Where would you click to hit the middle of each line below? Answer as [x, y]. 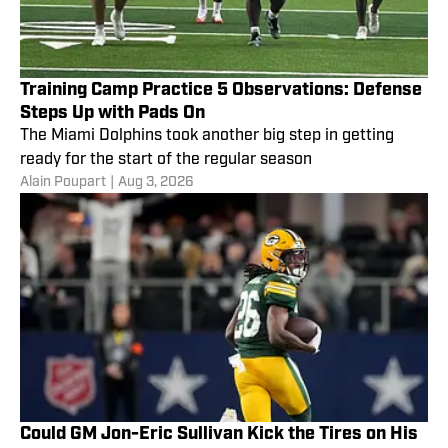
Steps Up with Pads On [112, 112]
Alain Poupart [63, 182]
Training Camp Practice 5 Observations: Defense [221, 89]
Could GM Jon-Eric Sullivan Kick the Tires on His [219, 433]
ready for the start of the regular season [166, 159]
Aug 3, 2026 [156, 182]
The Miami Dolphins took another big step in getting [207, 135]
